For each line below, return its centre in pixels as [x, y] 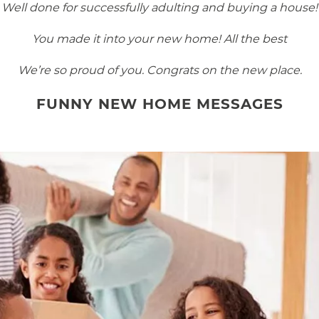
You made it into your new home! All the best [159, 39]
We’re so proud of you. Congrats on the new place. [159, 70]
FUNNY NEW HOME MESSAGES [159, 104]
